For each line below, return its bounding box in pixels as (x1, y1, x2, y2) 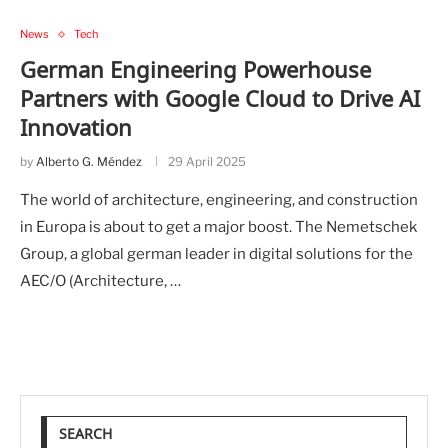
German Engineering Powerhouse (20, 54, 371, 85)
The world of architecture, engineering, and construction (20, 191, 418, 210)
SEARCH (59, 424, 112, 444)
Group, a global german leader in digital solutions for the (20, 245, 413, 264)
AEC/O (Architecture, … (20, 272, 181, 291)
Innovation (20, 112, 132, 143)
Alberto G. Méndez (36, 154, 142, 170)
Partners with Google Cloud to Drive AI (20, 83, 420, 114)
